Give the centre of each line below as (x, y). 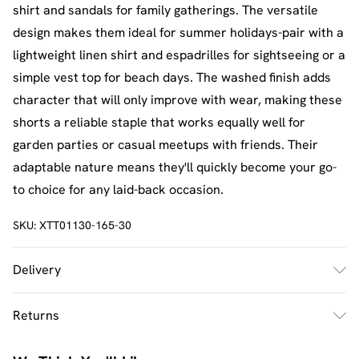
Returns (36, 315)
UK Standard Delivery (75, 308)
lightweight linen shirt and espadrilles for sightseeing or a (179, 54)
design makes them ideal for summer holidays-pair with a (178, 32)
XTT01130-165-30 (85, 225)
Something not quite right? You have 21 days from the (168, 349)
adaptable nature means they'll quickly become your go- (175, 167)
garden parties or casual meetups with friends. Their (165, 144)
